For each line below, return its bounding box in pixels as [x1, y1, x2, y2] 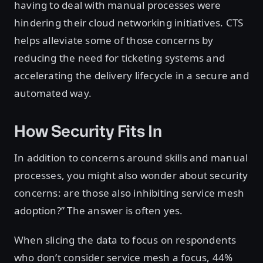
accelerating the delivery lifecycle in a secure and [14, 68, 249, 82]
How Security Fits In [14, 120, 162, 142]
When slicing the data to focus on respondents [14, 232, 237, 247]
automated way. [14, 86, 92, 100]
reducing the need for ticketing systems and [14, 50, 225, 65]
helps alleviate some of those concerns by [14, 33, 214, 47]
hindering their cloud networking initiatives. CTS [14, 15, 244, 29]
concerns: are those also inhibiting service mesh [14, 186, 245, 200]
